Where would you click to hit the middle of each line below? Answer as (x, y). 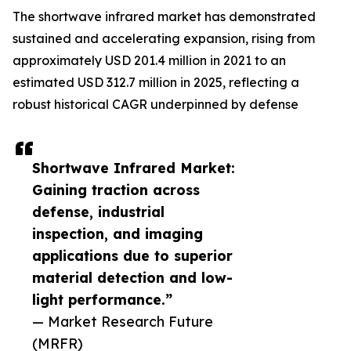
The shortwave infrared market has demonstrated (164, 17)
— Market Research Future (123, 322)
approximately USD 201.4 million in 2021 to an (149, 61)
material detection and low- (132, 278)
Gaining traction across (116, 190)
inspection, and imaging (118, 234)
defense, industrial (98, 212)
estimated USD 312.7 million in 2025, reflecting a (156, 83)
